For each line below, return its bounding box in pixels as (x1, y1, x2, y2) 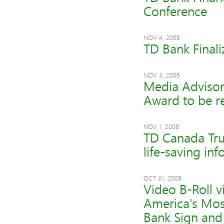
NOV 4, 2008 (143, 33, 180, 42)
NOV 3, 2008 (143, 70, 180, 79)
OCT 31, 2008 (143, 173, 181, 182)
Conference (143, 2, 207, 20)
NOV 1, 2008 (143, 122, 179, 131)
